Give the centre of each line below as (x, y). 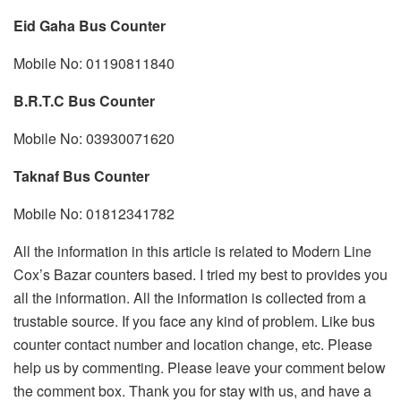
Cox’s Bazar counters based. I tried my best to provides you (200, 275)
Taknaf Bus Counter (81, 176)
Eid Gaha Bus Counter (90, 26)
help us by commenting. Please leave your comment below (200, 368)
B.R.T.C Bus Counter (84, 101)
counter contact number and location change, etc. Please (193, 345)
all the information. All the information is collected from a (190, 298)
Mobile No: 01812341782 (94, 214)
